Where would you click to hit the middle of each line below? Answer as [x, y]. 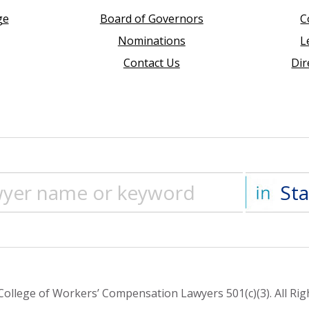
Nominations [151, 41]
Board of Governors [151, 19]
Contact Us [151, 63]
